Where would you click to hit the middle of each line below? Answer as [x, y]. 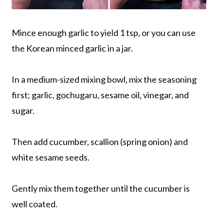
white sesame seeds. [51, 157]
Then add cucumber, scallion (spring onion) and [100, 141]
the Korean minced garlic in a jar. [72, 48]
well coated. [35, 204]
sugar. [23, 110]
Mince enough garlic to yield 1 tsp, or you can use [104, 32]
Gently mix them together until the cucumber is [101, 188]
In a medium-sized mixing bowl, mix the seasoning [104, 79]
